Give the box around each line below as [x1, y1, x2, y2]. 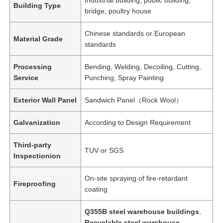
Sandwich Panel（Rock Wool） [85, 96, 183, 104]
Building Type [13, 1, 61, 9]
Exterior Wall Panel [13, 96, 77, 104]
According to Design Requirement [85, 118, 191, 126]
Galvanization [13, 118, 61, 126]
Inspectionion [13, 151, 61, 160]
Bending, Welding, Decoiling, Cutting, [85, 62, 202, 71]
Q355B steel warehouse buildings [85, 207, 200, 216]
